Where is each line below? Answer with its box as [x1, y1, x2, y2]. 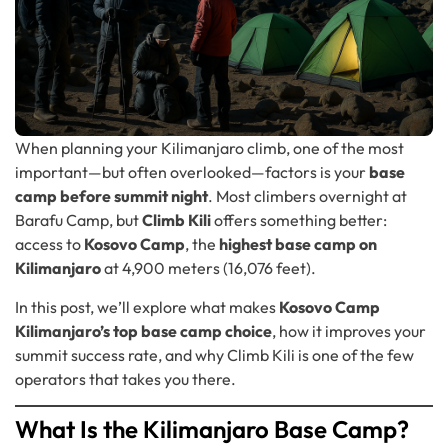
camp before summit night [15, 186, 208, 207]
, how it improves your [272, 320, 426, 341]
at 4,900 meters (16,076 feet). [101, 258, 316, 279]
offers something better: [211, 210, 387, 231]
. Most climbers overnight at [208, 186, 407, 207]
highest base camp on [219, 234, 377, 255]
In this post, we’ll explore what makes [15, 296, 279, 317]
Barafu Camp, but [15, 210, 142, 231]
